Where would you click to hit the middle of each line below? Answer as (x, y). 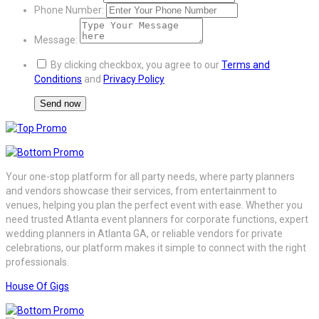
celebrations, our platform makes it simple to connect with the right (156, 247)
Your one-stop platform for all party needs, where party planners (150, 176)
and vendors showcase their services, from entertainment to (141, 190)
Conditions (58, 79)
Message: (56, 40)
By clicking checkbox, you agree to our (135, 64)
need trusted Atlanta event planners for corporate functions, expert (157, 219)
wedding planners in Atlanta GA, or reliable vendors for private (144, 233)
